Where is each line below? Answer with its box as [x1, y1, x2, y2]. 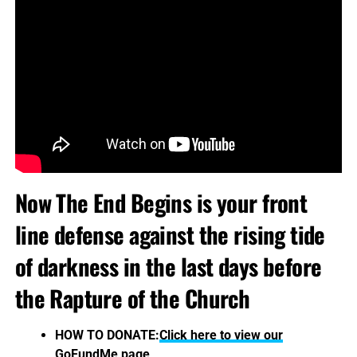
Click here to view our [159, 327, 283, 343]
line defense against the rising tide [14, 217, 325, 251]
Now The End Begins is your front [14, 185, 308, 219]
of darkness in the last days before [14, 249, 322, 283]
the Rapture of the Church [14, 280, 250, 315]
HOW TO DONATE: [54, 327, 159, 343]
